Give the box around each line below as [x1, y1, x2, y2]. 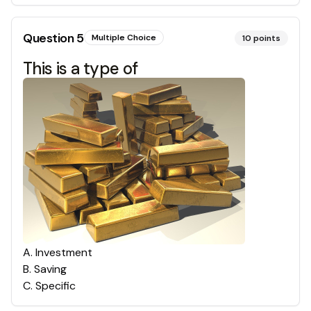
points [253, 33, 280, 44]
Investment [35, 245, 92, 260]
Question [23, 30, 76, 47]
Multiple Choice [91, 32, 156, 43]
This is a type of [23, 58, 138, 79]
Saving [34, 262, 67, 276]
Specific [35, 278, 76, 293]
